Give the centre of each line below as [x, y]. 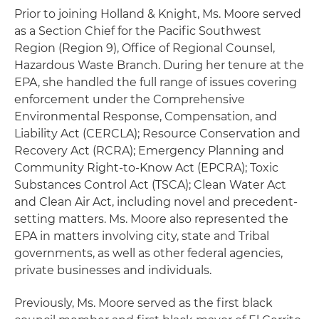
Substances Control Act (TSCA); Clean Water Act [150, 185]
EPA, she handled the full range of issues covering [156, 82]
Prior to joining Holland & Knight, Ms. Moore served [158, 14]
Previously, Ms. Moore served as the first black [143, 303]
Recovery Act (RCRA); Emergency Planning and [149, 151]
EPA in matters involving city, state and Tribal [142, 236]
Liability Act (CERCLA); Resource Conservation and [157, 134]
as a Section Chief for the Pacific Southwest [138, 31]
